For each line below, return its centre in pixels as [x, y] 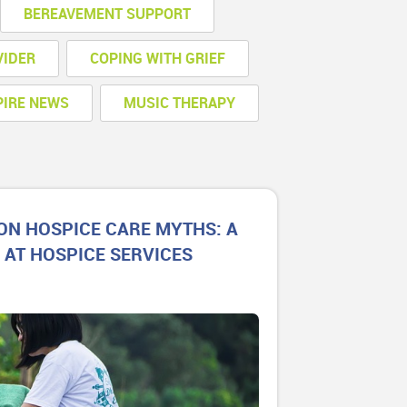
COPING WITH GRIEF [158, 59]
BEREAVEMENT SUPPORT [108, 14]
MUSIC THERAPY [180, 103]
